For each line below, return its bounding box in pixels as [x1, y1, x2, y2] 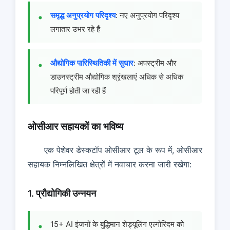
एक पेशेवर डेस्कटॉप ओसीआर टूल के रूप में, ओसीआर [44, 144, 202, 155]
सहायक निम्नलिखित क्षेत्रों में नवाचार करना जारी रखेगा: [28, 159, 191, 169]
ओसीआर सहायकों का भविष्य [28, 120, 124, 133]
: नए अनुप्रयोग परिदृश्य [116, 10, 179, 21]
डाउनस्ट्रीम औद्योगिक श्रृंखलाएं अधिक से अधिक [50, 71, 183, 82]
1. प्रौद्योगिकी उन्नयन [28, 187, 96, 199]
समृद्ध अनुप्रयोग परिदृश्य [50, 10, 116, 21]
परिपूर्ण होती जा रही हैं [50, 85, 106, 95]
